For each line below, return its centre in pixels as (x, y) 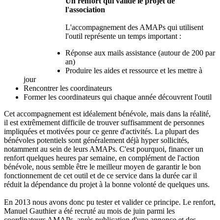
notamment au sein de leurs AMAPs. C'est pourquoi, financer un (104, 149)
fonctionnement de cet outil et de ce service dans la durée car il (100, 175)
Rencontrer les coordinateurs (68, 88)
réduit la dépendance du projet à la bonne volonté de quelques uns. (107, 184)
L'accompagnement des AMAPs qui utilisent (134, 27)
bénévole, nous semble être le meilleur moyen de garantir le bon (102, 166)
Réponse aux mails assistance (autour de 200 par (140, 53)
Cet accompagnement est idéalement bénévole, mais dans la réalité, (107, 113)
